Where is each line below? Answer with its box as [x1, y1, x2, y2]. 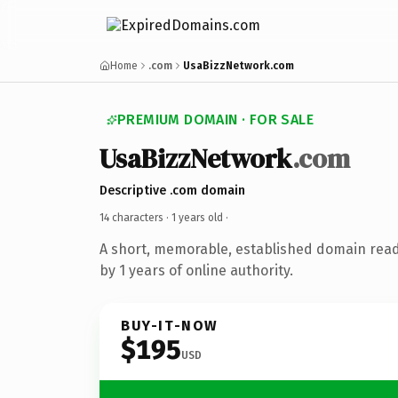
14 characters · [99, 211, 171, 224]
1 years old [171, 211, 223, 224]
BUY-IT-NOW [121, 316, 219, 334]
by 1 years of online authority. [99, 261, 293, 279]
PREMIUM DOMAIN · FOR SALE [117, 111, 314, 128]
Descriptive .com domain [99, 182, 245, 198]
